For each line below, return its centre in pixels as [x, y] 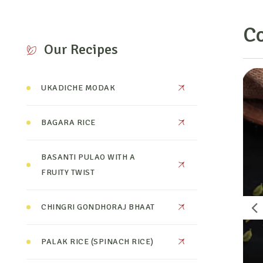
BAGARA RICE [68, 122]
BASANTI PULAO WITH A [88, 157]
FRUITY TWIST [68, 172]
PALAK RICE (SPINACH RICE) [97, 242]
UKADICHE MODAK [78, 88]
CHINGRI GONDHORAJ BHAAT [98, 207]
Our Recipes [81, 49]
